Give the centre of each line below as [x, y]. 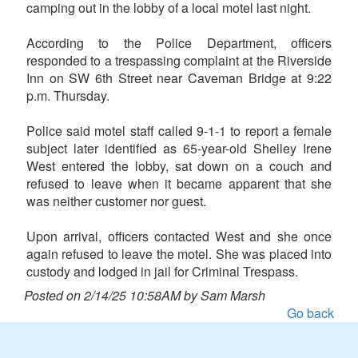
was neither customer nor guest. [116, 201]
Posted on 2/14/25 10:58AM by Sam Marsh [145, 296]
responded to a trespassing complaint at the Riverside [179, 61]
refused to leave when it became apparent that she [179, 184]
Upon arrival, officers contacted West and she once [179, 237]
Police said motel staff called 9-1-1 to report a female [179, 131]
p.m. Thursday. [68, 96]
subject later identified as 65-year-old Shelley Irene [179, 149]
